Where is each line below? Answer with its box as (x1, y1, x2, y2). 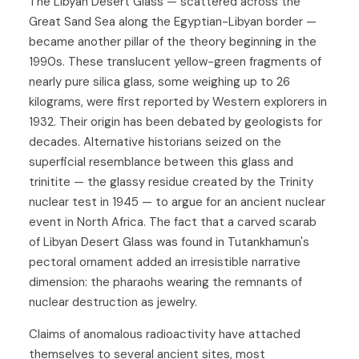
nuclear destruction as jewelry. (29, 293, 197, 310)
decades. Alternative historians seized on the (29, 133, 281, 150)
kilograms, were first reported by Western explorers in (29, 93, 327, 110)
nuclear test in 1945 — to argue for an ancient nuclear (29, 193, 325, 210)
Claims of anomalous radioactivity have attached (29, 325, 301, 342)
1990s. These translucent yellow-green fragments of (29, 53, 321, 70)
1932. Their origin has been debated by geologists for (29, 113, 322, 130)
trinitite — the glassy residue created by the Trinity (29, 173, 313, 190)
